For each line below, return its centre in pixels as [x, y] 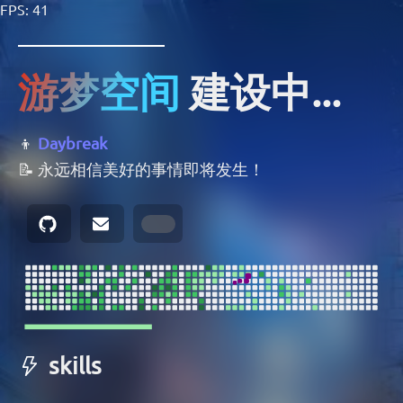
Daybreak [72, 142]
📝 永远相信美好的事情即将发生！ [141, 168]
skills [75, 365]
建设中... [265, 91]
